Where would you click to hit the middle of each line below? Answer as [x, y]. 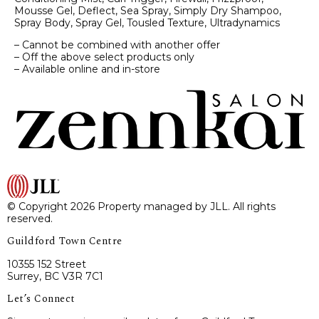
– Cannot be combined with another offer [117, 45]
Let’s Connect [41, 298]
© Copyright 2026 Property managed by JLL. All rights [141, 206]
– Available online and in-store [87, 69]
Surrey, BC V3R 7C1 [55, 276]
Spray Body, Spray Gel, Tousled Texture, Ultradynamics [147, 23]
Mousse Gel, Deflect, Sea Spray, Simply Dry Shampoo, [148, 11]
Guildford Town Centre [65, 241]
